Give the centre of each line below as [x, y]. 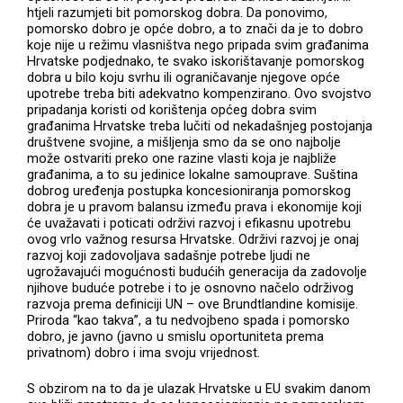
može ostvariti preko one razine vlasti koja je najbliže [182, 158]
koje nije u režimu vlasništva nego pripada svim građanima [198, 45]
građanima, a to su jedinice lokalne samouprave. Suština [193, 174]
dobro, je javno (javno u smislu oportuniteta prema [176, 336]
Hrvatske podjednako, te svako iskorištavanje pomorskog [196, 61]
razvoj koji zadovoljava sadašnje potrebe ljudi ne [169, 255]
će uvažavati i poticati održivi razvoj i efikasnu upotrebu [189, 223]
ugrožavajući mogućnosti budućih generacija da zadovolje [197, 271]
